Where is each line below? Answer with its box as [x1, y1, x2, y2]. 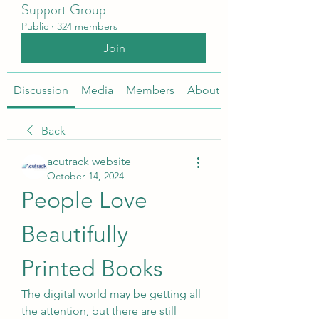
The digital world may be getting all [21, 287, 201, 300]
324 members [57, 20, 117, 33]
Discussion [14, 83, 68, 97]
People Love [21, 187, 147, 214]
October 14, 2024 [47, 169, 124, 182]
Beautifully [21, 221, 128, 248]
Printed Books [21, 255, 163, 282]
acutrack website [47, 155, 131, 168]
